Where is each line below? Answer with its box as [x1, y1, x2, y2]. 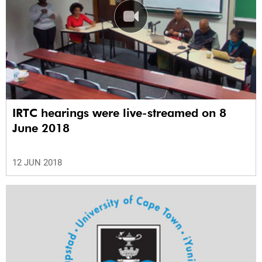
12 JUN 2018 [12, 157, 62, 168]
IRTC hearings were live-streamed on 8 [12, 106, 226, 120]
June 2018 [12, 121, 70, 136]
